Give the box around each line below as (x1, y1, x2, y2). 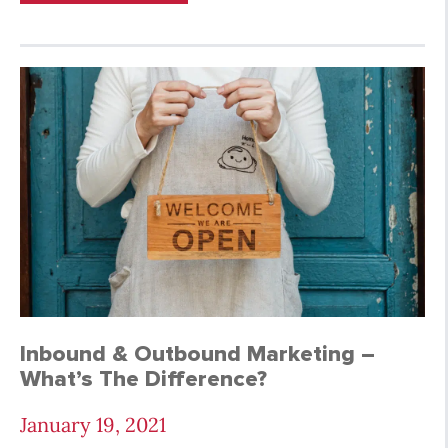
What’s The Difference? (20, 365, 267, 394)
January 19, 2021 (20, 412, 166, 438)
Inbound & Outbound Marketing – (20, 340, 375, 369)
